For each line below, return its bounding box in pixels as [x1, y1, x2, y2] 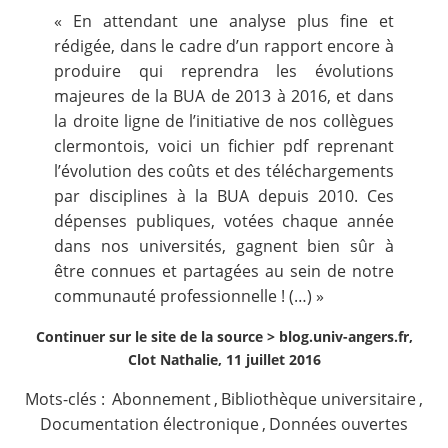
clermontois [54, 135, 146, 157]
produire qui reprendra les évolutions [54, 60, 394, 82]
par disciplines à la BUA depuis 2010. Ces [54, 185, 394, 207]
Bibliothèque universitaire [221, 388, 417, 410]
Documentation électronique [39, 413, 259, 435]
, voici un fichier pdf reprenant [145, 135, 394, 157]
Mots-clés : [24, 388, 109, 410]
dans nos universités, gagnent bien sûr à [54, 235, 394, 257]
